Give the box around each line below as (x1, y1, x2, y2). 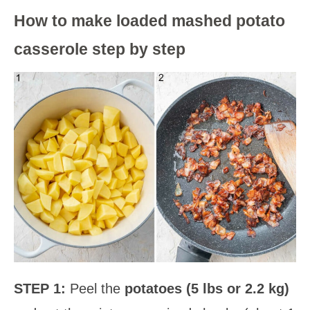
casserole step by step (14, 39, 185, 58)
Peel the (70, 280, 125, 296)
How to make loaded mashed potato (14, 11, 285, 30)
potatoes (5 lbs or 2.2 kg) (125, 280, 289, 296)
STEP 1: (14, 280, 70, 296)
